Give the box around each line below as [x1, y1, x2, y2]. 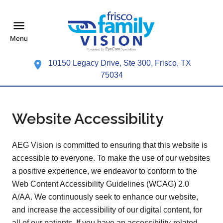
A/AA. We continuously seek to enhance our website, [12, 192, 198, 201]
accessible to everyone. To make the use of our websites [12, 153, 210, 162]
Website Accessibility [12, 110, 163, 127]
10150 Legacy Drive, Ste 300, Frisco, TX [48, 58, 191, 67]
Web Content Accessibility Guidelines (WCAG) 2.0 [12, 179, 189, 188]
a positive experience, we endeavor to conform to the [12, 166, 197, 175]
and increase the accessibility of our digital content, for [12, 205, 202, 214]
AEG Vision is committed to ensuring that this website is [12, 140, 208, 149]
